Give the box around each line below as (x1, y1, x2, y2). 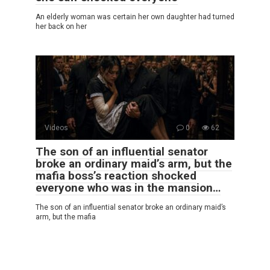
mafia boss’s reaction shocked (36, 168, 196, 183)
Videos (45, 123, 68, 132)
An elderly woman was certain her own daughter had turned (36, 12, 234, 21)
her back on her (36, 22, 87, 31)
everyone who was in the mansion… (36, 180, 221, 195)
